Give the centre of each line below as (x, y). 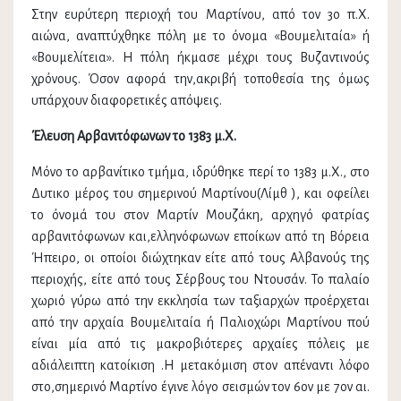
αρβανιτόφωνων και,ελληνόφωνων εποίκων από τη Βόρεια (200, 237)
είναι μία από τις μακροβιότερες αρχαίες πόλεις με (200, 344)
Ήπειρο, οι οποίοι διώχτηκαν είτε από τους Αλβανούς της (200, 258)
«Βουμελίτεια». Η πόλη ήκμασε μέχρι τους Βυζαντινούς (200, 58)
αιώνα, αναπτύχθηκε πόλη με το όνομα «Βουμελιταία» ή (200, 36)
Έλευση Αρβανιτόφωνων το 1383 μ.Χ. (134, 137)
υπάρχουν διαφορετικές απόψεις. (127, 101)
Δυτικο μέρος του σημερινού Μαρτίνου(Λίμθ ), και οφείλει (200, 194)
